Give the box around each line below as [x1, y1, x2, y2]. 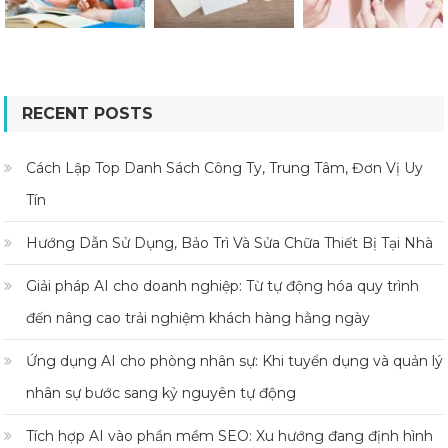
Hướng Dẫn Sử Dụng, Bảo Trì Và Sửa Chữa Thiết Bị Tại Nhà [26, 234, 434, 253]
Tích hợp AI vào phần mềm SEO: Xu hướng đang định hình [26, 427, 434, 446]
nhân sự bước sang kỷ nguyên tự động [26, 384, 297, 403]
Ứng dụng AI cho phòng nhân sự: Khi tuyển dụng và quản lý [26, 352, 444, 371]
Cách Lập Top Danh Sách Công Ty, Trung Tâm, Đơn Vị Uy [26, 159, 424, 178]
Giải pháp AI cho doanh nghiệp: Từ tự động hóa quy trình [26, 277, 420, 296]
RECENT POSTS [22, 104, 154, 124]
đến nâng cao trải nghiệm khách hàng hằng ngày [26, 309, 371, 328]
